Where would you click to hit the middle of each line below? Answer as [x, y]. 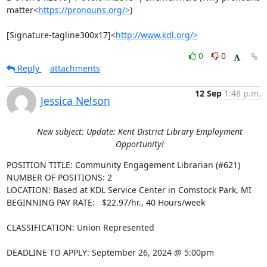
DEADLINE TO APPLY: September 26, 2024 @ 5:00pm [110, 252]
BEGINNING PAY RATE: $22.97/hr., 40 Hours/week [105, 202]
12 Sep [208, 93]
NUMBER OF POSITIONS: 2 [59, 177]
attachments [75, 68]
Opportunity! [139, 144]
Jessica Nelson [75, 101]
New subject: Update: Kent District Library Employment [139, 131]
